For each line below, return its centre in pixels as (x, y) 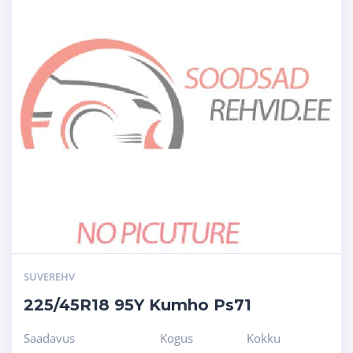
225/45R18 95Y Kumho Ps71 (137, 305)
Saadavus (49, 338)
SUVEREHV (49, 276)
